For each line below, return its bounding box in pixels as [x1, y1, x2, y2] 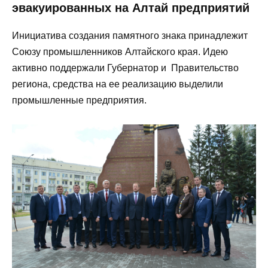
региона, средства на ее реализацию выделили [12, 79, 223, 90]
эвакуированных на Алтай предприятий [12, 1, 249, 15]
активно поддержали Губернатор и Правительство [12, 63, 239, 74]
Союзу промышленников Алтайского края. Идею [12, 47, 228, 57]
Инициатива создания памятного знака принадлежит [12, 31, 248, 41]
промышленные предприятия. [12, 95, 149, 106]
